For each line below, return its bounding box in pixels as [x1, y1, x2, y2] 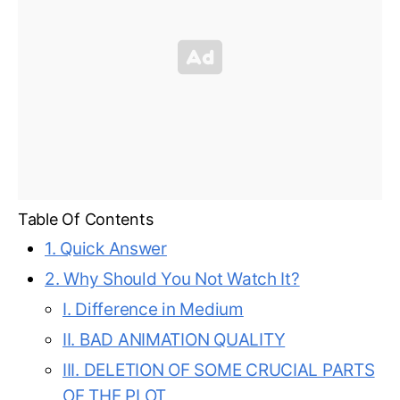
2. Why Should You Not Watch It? [45, 268, 300, 289]
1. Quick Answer [45, 237, 167, 259]
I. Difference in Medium [62, 298, 244, 320]
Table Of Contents [18, 209, 154, 229]
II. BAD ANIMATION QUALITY [62, 329, 286, 350]
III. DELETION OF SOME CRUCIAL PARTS [62, 359, 375, 380]
